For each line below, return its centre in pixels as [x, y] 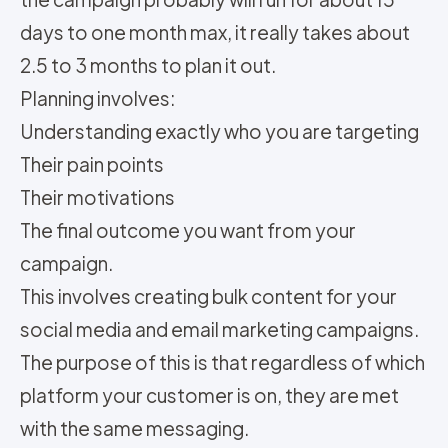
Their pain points [92, 164]
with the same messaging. [134, 428]
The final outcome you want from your [188, 230]
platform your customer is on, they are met [209, 395]
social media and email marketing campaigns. [219, 329]
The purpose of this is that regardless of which [222, 362]
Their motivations [97, 197]
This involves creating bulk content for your [208, 296]
